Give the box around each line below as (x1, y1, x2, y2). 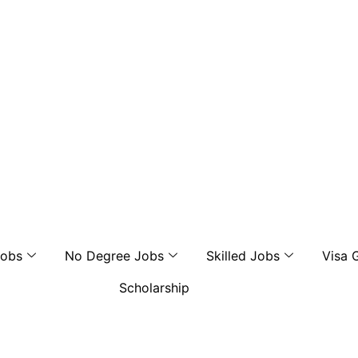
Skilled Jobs (206, 248, 280, 264)
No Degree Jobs (65, 248, 165, 264)
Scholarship (118, 280, 189, 296)
